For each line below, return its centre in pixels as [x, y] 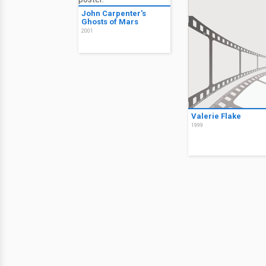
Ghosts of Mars [110, 22]
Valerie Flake [216, 116]
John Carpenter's [114, 13]
